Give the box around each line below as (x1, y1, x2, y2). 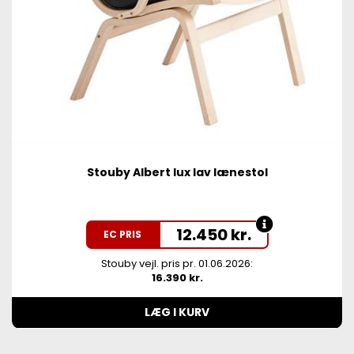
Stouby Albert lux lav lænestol (86, 164, 268, 180)
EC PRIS (103, 228, 141, 241)
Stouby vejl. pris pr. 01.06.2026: (101, 256, 253, 271)
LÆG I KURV (145, 304, 209, 320)
